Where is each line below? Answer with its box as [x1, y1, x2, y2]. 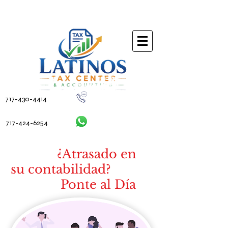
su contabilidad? [11, 162, 136, 177]
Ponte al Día [11, 177, 136, 192]
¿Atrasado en [10, 147, 136, 161]
